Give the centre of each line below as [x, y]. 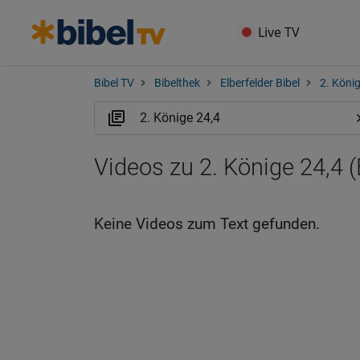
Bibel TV [114, 83]
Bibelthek [177, 83]
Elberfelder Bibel [260, 83]
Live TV [279, 32]
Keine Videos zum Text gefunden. [207, 224]
